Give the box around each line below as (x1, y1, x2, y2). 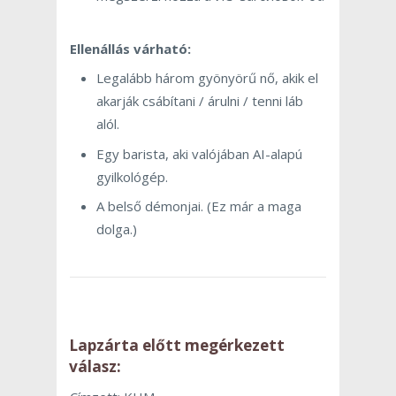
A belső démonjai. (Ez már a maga (96, 197, 301, 216)
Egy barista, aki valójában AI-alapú (96, 144, 302, 163)
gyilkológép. (96, 167, 168, 186)
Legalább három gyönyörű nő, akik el (96, 69, 318, 88)
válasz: (69, 356, 122, 377)
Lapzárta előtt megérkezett (69, 335, 286, 356)
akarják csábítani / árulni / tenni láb (96, 92, 303, 110)
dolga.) (96, 220, 137, 239)
